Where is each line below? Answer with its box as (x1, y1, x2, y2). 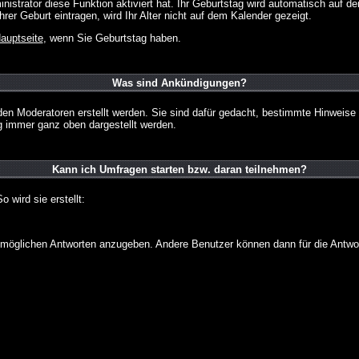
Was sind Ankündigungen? (112, 77, 247, 89)
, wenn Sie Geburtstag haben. (42, 32, 181, 44)
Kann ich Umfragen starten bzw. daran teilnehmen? (52, 163, 307, 175)
